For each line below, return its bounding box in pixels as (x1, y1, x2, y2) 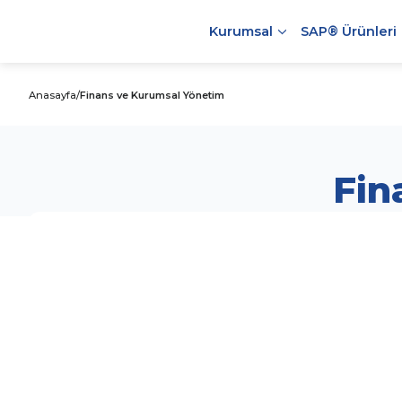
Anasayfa (29, 89, 76, 101)
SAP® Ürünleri (300, 23, 397, 39)
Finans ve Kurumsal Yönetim (80, 89, 224, 101)
